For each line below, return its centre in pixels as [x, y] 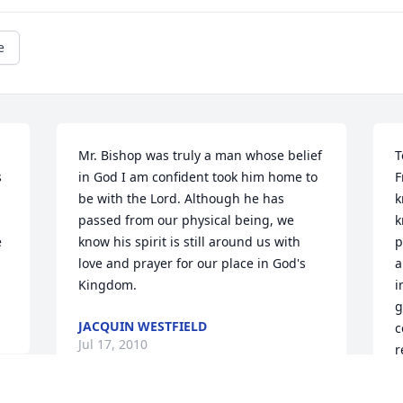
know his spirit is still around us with [190, 242]
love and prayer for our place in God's [193, 264]
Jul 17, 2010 [113, 345]
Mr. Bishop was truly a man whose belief [201, 156]
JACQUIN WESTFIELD [143, 327]
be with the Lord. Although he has [182, 199]
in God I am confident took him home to [198, 177]
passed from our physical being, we [187, 220]
